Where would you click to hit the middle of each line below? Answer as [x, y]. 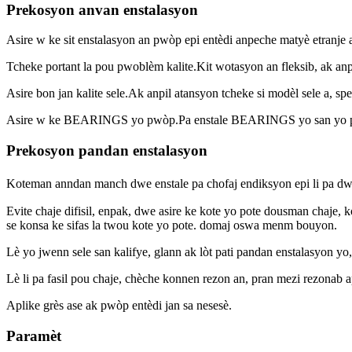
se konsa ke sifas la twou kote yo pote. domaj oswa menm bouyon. [172, 225]
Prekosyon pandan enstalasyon [107, 151]
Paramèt [34, 335]
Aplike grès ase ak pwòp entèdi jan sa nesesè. [119, 305]
